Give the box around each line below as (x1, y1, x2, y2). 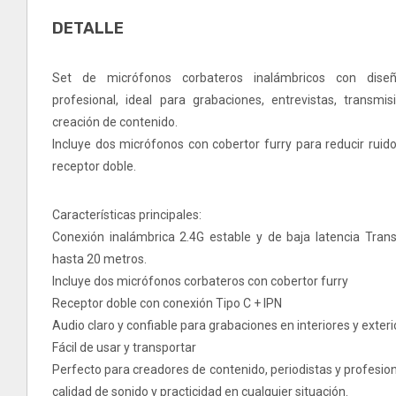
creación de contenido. (52, 115, 178, 130)
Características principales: (52, 208, 202, 223)
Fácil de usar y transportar (52, 340, 196, 355)
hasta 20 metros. (52, 252, 147, 267)
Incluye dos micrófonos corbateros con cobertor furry (52, 274, 348, 289)
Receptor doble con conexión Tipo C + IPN (52, 296, 282, 311)
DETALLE (52, 19, 124, 39)
